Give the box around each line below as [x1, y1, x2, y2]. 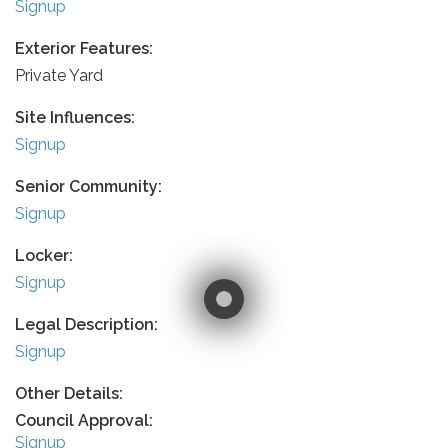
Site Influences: [15, 108, 135, 127]
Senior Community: [15, 177, 162, 196]
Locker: [15, 246, 73, 265]
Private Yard [15, 66, 103, 85]
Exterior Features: [15, 39, 153, 58]
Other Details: [15, 384, 123, 403]
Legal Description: [15, 315, 158, 334]
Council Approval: [15, 411, 153, 430]
